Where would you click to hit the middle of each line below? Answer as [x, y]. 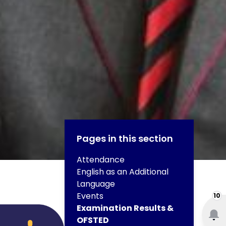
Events [90, 196]
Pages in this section [125, 139]
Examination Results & [125, 208]
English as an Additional [123, 172]
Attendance [101, 160]
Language [96, 184]
